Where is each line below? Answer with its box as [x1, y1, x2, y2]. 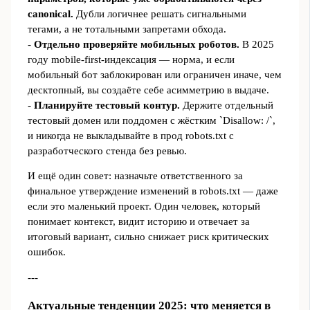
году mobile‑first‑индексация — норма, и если [27, 53, 235, 65]
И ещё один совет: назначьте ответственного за [27, 170, 243, 182]
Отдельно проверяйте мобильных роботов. [33, 38, 239, 50]
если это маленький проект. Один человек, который [27, 201, 260, 212]
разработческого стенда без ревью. [27, 145, 187, 156]
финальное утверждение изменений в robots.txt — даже [27, 185, 278, 197]
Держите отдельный [179, 99, 273, 111]
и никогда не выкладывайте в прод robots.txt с [27, 129, 234, 141]
